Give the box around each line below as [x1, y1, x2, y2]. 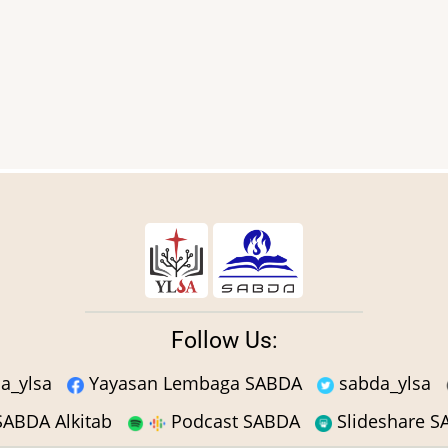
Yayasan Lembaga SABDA [83, 370, 302, 395]
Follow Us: [170, 325, 278, 354]
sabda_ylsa [333, 370, 431, 395]
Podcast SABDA [166, 408, 300, 433]
